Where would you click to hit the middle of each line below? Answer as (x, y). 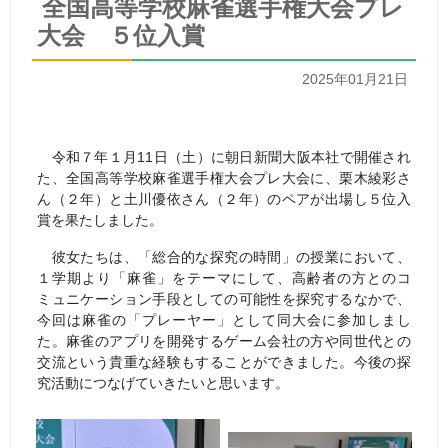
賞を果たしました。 (100, 219)
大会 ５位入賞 (121, 34)
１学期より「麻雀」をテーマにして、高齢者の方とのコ (224, 277)
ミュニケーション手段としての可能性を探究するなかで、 (224, 298)
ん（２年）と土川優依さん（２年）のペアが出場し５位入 (224, 198)
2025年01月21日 (354, 78)
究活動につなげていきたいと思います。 (163, 382)
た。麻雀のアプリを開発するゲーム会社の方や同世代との (224, 340)
